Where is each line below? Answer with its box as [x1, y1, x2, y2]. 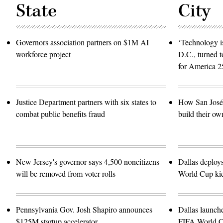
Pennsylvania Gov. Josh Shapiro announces [16, 204, 152, 215]
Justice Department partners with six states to [16, 96, 156, 107]
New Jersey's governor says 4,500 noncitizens [16, 156, 159, 167]
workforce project [16, 48, 71, 59]
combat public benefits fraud [16, 108, 105, 119]
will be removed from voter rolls [16, 168, 115, 179]
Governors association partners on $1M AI [16, 36, 149, 47]
